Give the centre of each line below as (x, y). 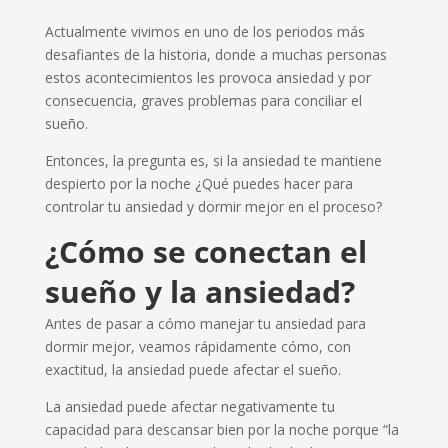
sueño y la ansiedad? (199, 291)
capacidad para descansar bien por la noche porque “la (221, 429)
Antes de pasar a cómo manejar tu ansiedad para (205, 323)
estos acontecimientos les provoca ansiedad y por (207, 77)
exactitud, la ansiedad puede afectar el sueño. (192, 369)
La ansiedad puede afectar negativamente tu (189, 406)
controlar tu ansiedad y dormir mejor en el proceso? (213, 206)
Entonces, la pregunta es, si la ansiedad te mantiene (213, 160)
